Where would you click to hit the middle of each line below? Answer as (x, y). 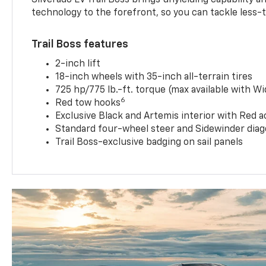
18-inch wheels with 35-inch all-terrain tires (154, 77)
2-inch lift (78, 64)
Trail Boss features (80, 44)
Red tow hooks (88, 103)
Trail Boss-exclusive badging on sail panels (149, 142)
